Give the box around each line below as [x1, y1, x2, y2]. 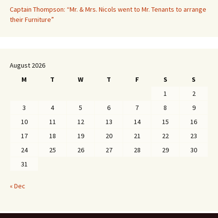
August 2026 [10, 61, 45, 70]
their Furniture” [10, 15, 54, 24]
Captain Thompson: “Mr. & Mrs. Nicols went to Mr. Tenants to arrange [10, 5, 206, 14]
